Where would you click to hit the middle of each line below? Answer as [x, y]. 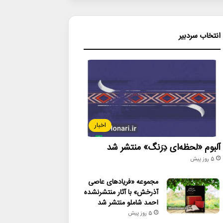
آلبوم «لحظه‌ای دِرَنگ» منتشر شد [163, 148]
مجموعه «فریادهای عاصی [123, 182]
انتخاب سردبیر [199, 36]
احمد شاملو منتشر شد [128, 203]
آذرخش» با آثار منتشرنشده [121, 192]
